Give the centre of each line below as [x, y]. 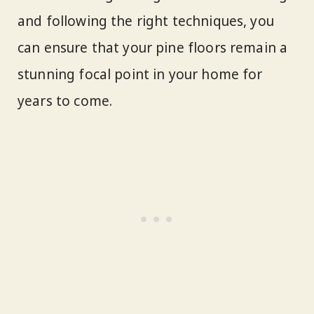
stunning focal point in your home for [140, 75]
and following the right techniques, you [146, 21]
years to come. [65, 101]
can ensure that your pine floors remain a [153, 48]
